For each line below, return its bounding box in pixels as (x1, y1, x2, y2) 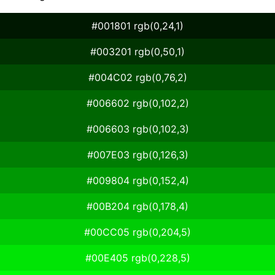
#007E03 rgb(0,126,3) (87, 148, 188, 161)
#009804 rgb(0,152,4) (86, 174, 189, 187)
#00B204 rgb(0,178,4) (87, 199, 188, 212)
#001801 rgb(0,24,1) (91, 19, 184, 32)
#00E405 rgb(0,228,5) (85, 251, 190, 264)
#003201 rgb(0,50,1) (90, 45, 185, 58)
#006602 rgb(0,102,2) (86, 96, 189, 109)
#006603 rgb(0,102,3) (86, 122, 189, 135)
